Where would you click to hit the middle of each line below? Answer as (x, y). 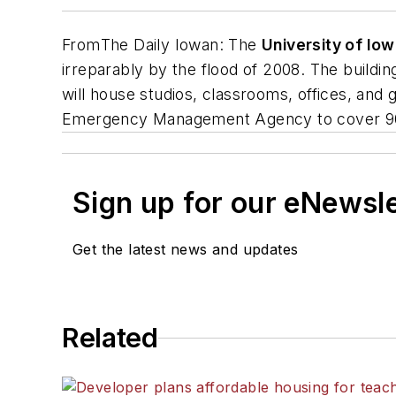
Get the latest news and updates (186, 250)
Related (110, 338)
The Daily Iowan (160, 45)
